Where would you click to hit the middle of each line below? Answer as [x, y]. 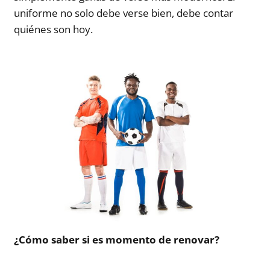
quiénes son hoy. [54, 29]
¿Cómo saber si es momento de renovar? [117, 239]
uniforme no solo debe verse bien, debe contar [124, 13]
